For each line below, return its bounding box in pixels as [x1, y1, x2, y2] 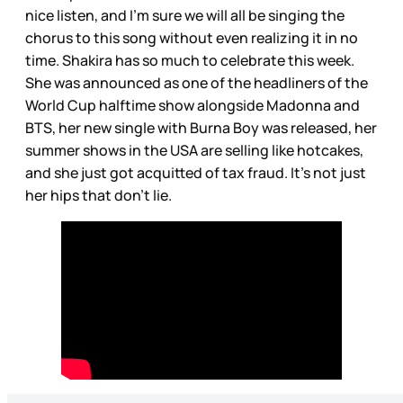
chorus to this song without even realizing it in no [25, 27, 358, 48]
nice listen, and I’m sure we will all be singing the [25, 4, 345, 25]
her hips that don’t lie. [25, 184, 172, 205]
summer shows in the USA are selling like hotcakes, [25, 139, 363, 160]
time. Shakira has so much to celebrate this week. [25, 49, 354, 70]
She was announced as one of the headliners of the [25, 72, 368, 93]
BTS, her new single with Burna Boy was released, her [25, 117, 377, 138]
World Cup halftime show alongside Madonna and [25, 94, 360, 115]
